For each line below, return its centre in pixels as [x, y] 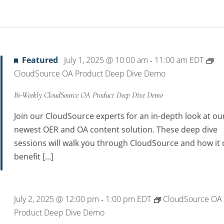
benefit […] [34, 156]
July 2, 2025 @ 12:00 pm [57, 199]
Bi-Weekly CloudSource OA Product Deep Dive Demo [89, 95]
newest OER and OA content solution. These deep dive [116, 129]
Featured [40, 60]
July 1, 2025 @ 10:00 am [106, 60]
